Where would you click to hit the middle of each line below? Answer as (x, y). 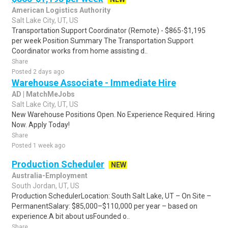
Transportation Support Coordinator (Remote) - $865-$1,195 (109, 31)
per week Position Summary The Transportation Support (103, 41)
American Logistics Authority (61, 10)
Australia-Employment (50, 176)
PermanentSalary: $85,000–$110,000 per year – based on (105, 206)
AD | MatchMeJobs (43, 94)
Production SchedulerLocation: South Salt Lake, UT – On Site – (111, 196)
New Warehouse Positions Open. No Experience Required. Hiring (113, 115)
